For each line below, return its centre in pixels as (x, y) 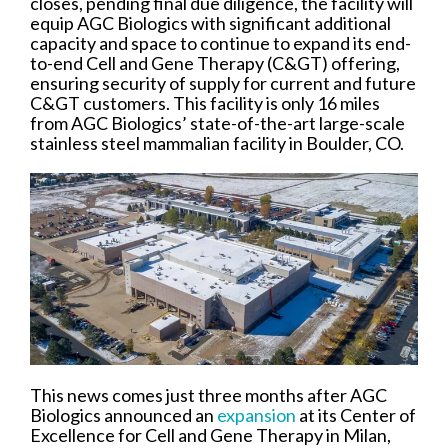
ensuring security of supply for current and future (223, 83)
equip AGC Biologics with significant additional (210, 23)
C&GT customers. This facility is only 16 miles (205, 103)
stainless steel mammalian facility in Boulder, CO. (217, 143)
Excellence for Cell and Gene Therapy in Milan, (210, 434)
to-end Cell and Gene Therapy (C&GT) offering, (215, 63)
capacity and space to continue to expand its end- (220, 43)
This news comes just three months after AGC (208, 394)
